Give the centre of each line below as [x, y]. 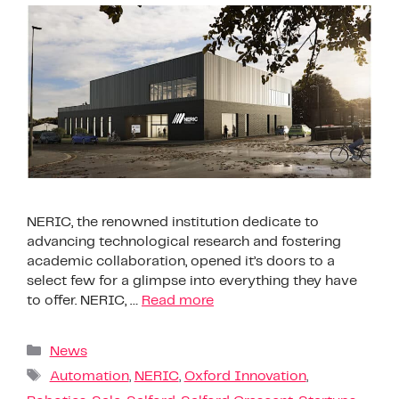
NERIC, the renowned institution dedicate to [173, 222]
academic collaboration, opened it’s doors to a [181, 261]
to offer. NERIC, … [84, 300]
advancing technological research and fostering [184, 241]
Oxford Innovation [245, 376]
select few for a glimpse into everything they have [192, 281]
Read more [178, 300]
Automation [89, 376]
